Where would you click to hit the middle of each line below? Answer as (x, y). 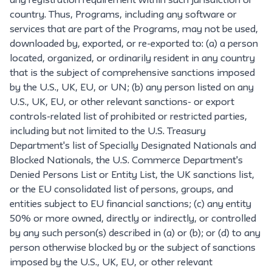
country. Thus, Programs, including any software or (123, 15)
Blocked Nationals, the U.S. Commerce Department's (126, 161)
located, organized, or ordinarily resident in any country (132, 59)
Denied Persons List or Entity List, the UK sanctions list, (132, 175)
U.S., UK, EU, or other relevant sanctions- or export (122, 103)
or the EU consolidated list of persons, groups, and (121, 190)
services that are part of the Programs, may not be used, (134, 30)
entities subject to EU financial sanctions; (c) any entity (131, 205)
